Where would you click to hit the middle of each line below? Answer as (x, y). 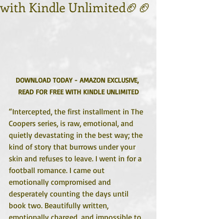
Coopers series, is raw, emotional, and (72, 123)
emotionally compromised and (61, 182)
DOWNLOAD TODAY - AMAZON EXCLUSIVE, (78, 80)
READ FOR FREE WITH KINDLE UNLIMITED (78, 92)
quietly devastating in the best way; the (77, 135)
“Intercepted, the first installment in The (77, 112)
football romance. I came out (58, 170)
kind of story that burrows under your (73, 147)
